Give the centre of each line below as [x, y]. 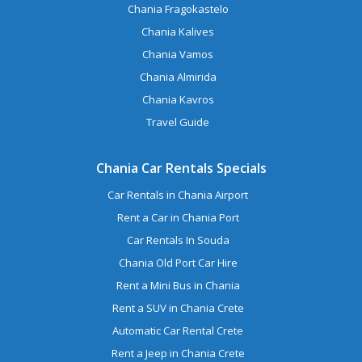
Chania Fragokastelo [178, 9]
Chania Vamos [178, 55]
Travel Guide [178, 122]
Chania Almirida [178, 77]
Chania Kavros [178, 100]
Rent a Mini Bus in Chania [178, 286]
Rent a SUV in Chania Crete [178, 308]
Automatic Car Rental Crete [178, 331]
